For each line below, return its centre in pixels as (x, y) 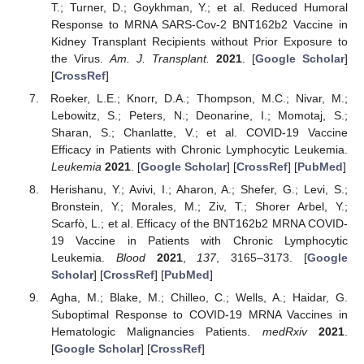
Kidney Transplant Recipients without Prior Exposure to (199, 41)
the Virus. (80, 58)
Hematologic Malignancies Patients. (156, 332)
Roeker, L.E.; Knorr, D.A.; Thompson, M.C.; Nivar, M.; (199, 98)
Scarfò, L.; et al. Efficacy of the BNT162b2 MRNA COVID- (199, 223)
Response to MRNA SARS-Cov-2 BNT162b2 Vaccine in (199, 24)
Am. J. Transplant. (159, 58)
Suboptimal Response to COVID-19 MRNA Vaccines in (199, 315)
